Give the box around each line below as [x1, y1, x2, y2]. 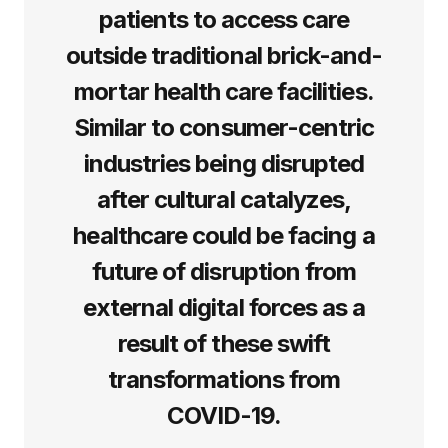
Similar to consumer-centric [73, 112, 375, 142]
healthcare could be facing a [73, 220, 375, 250]
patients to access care [98, 4, 350, 34]
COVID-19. [166, 400, 282, 430]
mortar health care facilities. [74, 76, 374, 106]
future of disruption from [92, 256, 356, 286]
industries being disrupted [83, 148, 365, 178]
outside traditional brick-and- [65, 40, 383, 70]
